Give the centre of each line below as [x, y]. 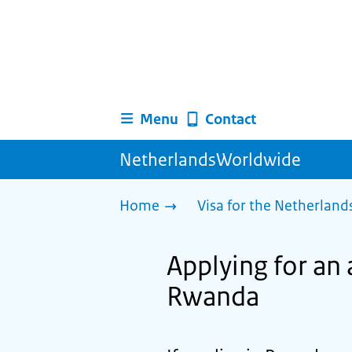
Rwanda [213, 297]
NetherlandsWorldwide [210, 159]
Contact [230, 119]
